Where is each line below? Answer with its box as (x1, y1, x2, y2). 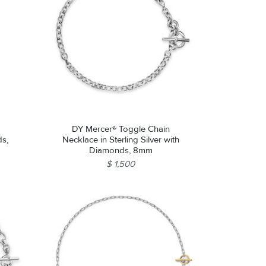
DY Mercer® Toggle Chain (71, 123, 170, 135)
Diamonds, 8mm (88, 145, 153, 156)
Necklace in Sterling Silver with (62, 134, 179, 145)
